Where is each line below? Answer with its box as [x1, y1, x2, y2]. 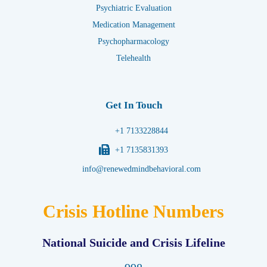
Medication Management [92, 20, 175, 29]
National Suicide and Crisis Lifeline [42, 235, 225, 249]
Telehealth [116, 53, 151, 63]
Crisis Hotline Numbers [43, 201, 224, 221]
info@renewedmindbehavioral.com [82, 164, 201, 173]
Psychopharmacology [98, 36, 169, 46]
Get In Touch [105, 99, 162, 111]
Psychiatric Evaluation [95, 3, 172, 13]
